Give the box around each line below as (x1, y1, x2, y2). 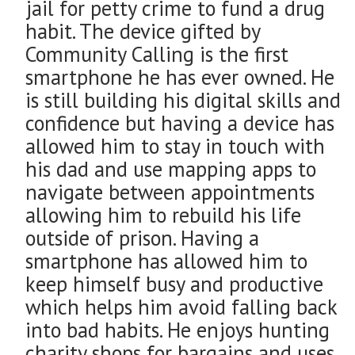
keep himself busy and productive (25, 270, 323, 298)
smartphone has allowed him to (25, 247, 307, 275)
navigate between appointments (25, 178, 315, 206)
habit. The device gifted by (25, 17, 260, 45)
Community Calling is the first (25, 40, 288, 68)
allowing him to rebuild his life (25, 201, 301, 229)
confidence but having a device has (25, 109, 334, 137)
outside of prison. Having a (25, 224, 259, 252)
